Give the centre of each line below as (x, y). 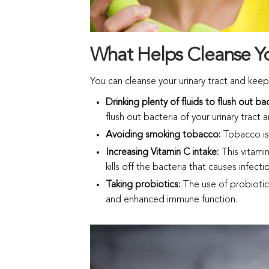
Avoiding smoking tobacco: (164, 135)
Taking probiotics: (144, 185)
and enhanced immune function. (171, 200)
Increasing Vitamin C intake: (163, 152)
